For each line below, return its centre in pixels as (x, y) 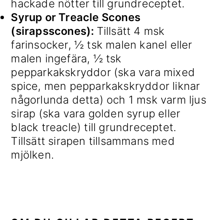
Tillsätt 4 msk (131, 31)
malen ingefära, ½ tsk (66, 59)
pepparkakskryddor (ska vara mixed (103, 72)
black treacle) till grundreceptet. (94, 127)
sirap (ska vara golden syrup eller (96, 114)
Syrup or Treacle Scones (76, 17)
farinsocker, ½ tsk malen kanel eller (102, 45)
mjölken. (32, 155)
